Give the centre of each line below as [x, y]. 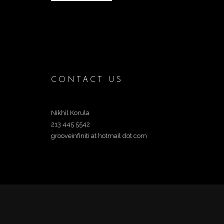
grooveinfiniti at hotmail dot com [99, 136]
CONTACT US [87, 80]
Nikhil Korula [70, 113]
